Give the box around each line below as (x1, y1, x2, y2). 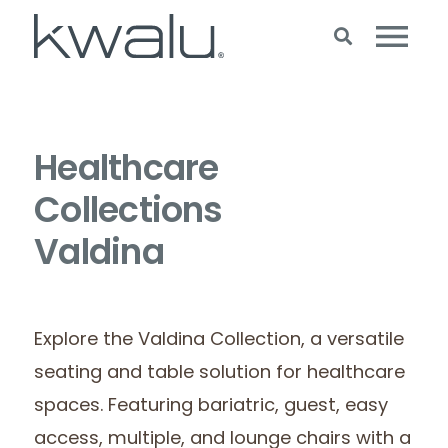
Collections (34, 196, 223, 231)
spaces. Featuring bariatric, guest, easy (34, 397, 389, 417)
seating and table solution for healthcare (34, 364, 406, 384)
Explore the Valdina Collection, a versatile (34, 331, 405, 351)
